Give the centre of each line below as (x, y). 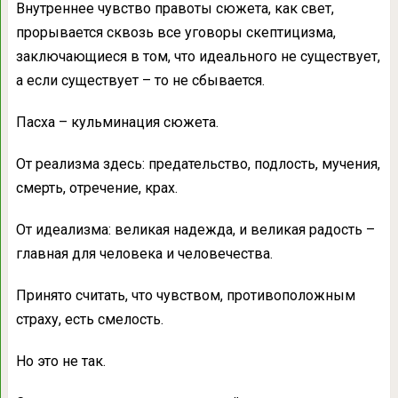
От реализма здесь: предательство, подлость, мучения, (198, 164)
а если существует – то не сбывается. (140, 80)
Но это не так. (60, 361)
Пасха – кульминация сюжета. (117, 122)
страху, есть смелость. (89, 319)
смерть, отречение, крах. (96, 188)
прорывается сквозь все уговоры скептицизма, (175, 32)
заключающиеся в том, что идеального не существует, (198, 56)
